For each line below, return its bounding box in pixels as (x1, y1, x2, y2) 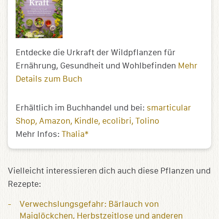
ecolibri (102, 116, 131, 126)
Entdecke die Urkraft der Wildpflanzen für (16, 47, 175, 57)
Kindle (74, 116, 98, 126)
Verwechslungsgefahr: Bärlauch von (20, 199, 159, 209)
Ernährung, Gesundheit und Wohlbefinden (16, 61, 178, 70)
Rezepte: (8, 179, 41, 189)
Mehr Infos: (16, 129, 62, 139)
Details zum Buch (16, 74, 82, 84)
